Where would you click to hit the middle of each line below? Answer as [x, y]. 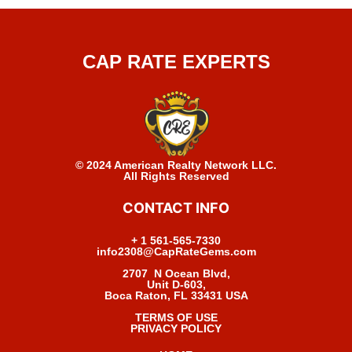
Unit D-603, [176, 284]
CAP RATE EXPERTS [176, 62]
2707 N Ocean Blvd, [176, 273]
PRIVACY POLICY [176, 328]
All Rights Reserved [176, 176]
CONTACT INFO [176, 207]
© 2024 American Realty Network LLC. [176, 165]
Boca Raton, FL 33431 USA [176, 295]
